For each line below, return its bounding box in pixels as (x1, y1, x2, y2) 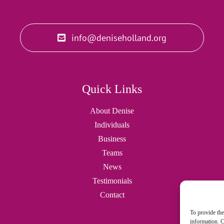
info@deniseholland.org (71, 31, 167, 43)
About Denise (90, 106, 134, 115)
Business (98, 134, 126, 143)
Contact (99, 190, 124, 199)
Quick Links (82, 82, 142, 95)
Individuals (94, 120, 129, 129)
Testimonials (92, 176, 132, 185)
